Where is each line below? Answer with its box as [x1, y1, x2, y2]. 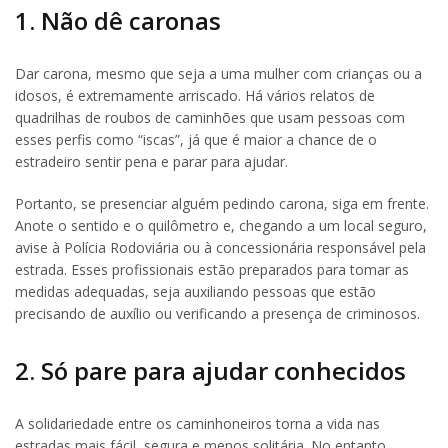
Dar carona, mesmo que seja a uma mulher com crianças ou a [15, 63, 422, 83]
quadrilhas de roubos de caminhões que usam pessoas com [15, 107, 405, 127]
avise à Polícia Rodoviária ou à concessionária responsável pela [15, 237, 426, 257]
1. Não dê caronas [15, 3, 221, 37]
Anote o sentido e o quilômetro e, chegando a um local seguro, [15, 215, 427, 235]
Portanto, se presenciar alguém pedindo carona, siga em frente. [15, 193, 429, 213]
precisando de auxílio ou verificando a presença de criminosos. [15, 303, 420, 323]
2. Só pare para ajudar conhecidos [15, 354, 406, 388]
